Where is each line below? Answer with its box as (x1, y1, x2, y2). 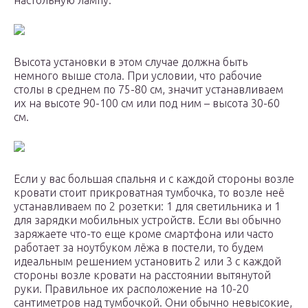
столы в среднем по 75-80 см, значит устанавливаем (14, 83, 283, 96)
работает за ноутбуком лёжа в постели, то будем (14, 241, 263, 254)
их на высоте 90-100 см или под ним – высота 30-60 (14, 97, 280, 110)
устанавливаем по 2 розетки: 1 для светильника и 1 (14, 200, 280, 213)
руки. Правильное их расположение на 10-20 (14, 283, 249, 296)
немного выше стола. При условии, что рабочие (14, 69, 262, 82)
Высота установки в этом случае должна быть (14, 56, 247, 69)
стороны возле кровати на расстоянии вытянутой (14, 269, 271, 282)
